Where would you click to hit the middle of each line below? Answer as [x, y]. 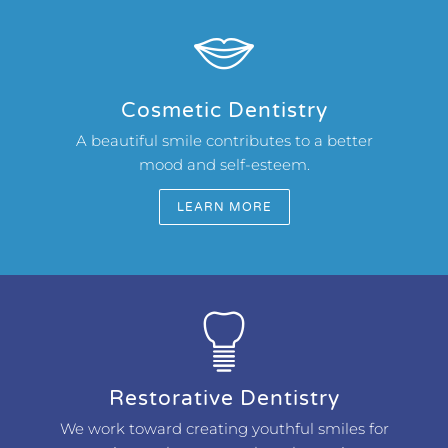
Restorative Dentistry [224, 398]
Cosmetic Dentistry [224, 110]
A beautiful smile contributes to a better [224, 140]
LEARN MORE [224, 207]
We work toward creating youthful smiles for [224, 428]
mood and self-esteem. [224, 164]
